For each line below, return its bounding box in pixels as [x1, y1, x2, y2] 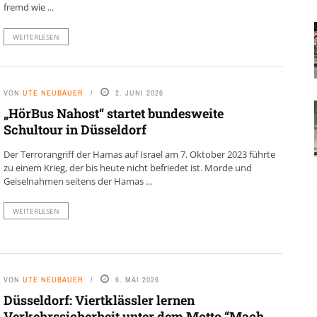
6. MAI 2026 [115, 275, 159, 285]
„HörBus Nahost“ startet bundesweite [3, 104, 224, 122]
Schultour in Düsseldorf [3, 120, 146, 138]
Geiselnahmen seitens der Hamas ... [3, 174, 152, 188]
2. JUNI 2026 [115, 87, 163, 98]
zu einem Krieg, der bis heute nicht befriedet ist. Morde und [3, 161, 252, 174]
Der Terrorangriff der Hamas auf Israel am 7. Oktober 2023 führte [3, 147, 275, 161]
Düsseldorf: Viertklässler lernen [3, 292, 195, 309]
